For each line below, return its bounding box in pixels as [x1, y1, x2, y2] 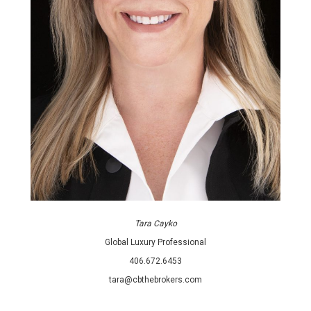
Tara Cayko [134, 218, 177, 228]
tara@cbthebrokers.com [109, 274, 202, 285]
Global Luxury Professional [105, 237, 206, 247]
